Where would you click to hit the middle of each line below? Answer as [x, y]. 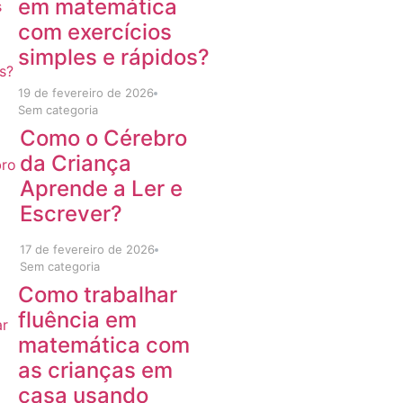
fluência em [77, 320]
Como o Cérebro [104, 138]
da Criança [76, 163]
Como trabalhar [97, 295]
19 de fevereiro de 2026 [86, 93]
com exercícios [95, 32]
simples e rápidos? [114, 57]
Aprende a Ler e [102, 188]
